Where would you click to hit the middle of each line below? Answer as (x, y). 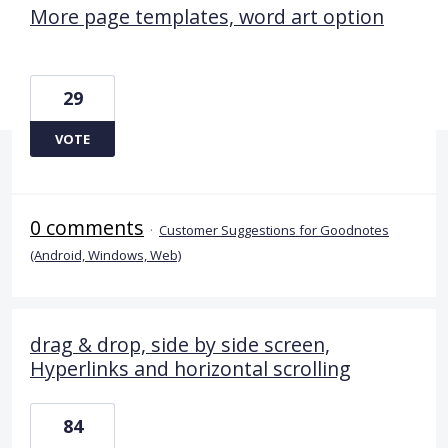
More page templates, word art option (207, 16)
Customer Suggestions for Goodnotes (274, 229)
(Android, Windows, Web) (105, 254)
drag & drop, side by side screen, (180, 344)
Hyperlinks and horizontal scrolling (190, 368)
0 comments (87, 227)
